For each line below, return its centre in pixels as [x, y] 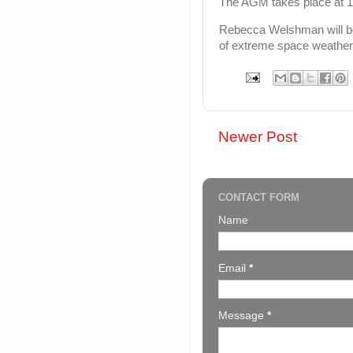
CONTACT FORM [259, 197]
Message [243, 316]
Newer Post [258, 137]
